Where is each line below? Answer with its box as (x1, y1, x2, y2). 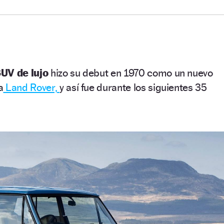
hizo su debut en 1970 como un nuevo (48, 66, 213, 79)
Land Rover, (3, 80, 59, 93)
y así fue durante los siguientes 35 (59, 80, 207, 93)
